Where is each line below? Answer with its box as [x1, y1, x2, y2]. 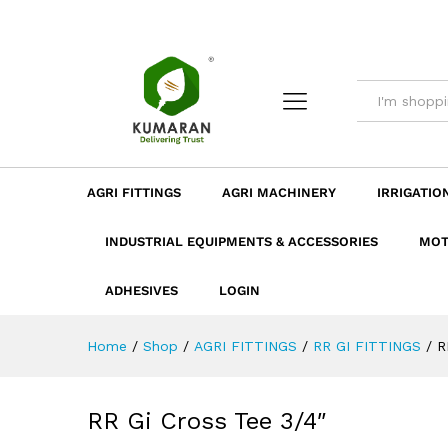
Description [162, 22, 241, 39]
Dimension [265, 22, 337, 39]
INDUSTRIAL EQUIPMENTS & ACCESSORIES [105, 234, 378, 250]
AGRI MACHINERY [222, 185, 336, 201]
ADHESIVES [105, 283, 178, 299]
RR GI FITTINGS [313, 338, 421, 355]
